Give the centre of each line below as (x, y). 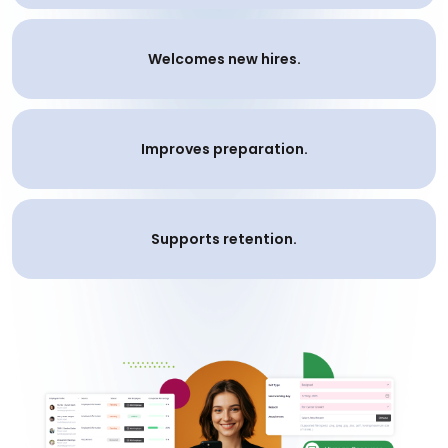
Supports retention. (224, 239)
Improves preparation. (224, 149)
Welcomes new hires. (224, 59)
